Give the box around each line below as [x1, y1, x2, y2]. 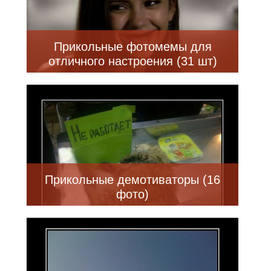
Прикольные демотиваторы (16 [45, 172, 220, 186]
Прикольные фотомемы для [53, 39, 212, 53]
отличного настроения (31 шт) [48, 54, 217, 68]
